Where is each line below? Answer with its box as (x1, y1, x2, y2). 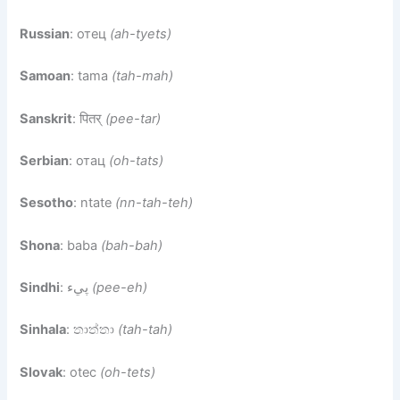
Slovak (20, 363, 63, 380)
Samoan (20, 68, 71, 85)
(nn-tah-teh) (115, 195, 194, 212)
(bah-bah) (101, 237, 163, 254)
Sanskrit (20, 110, 73, 127)
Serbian (20, 153, 70, 170)
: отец (70, 26, 111, 43)
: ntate (73, 195, 116, 212)
